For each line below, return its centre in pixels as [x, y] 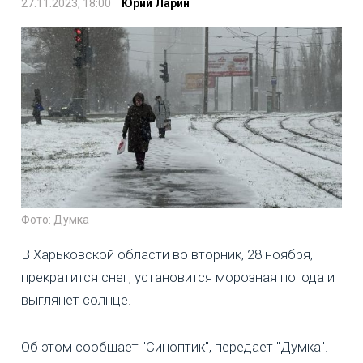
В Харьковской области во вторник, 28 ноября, [167, 255]
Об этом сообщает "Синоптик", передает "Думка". [175, 347]
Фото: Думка [55, 220]
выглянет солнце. [76, 300]
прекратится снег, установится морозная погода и [178, 278]
